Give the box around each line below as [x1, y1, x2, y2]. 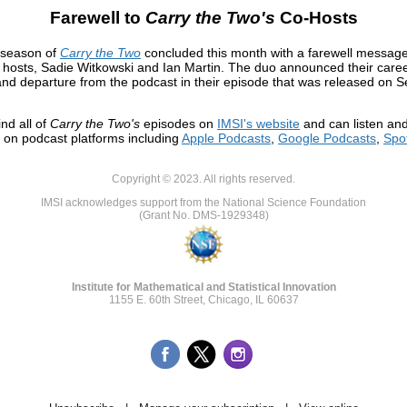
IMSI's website [217, 116, 300, 132]
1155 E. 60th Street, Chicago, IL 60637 [108, 293, 299, 307]
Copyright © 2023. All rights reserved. [112, 173, 295, 186]
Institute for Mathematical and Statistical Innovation [71, 281, 336, 294]
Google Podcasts [278, 131, 376, 146]
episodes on [140, 116, 217, 132]
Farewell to [49, 8, 145, 28]
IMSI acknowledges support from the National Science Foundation [41, 196, 366, 210]
